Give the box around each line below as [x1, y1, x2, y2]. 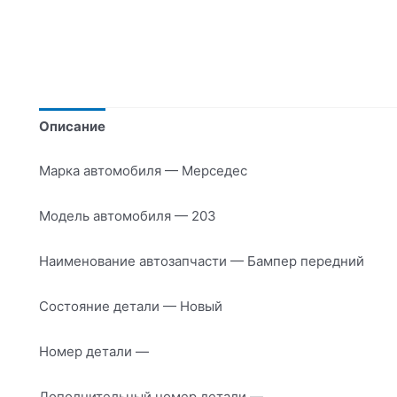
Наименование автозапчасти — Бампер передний [39, 252, 364, 269]
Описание [39, 118, 105, 135]
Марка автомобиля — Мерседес [39, 161, 247, 179]
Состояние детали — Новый [39, 297, 222, 315]
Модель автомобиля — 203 [39, 206, 216, 224]
